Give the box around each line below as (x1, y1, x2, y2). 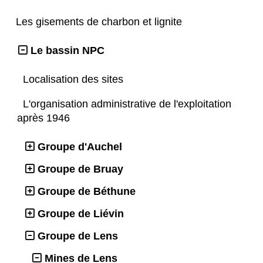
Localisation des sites (23, 73, 126, 86)
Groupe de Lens (38, 230, 118, 242)
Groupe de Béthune (38, 186, 136, 198)
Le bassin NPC (31, 45, 104, 57)
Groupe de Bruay (38, 163, 123, 176)
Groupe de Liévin (38, 208, 124, 220)
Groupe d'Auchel (38, 141, 122, 153)
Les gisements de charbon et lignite (16, 16, 185, 28)
